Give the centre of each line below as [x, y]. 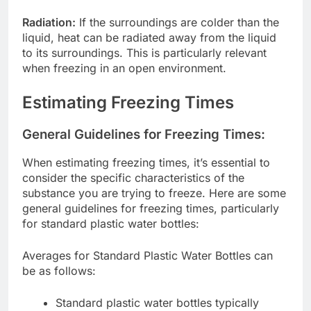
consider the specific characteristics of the [133, 178]
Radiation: [49, 22]
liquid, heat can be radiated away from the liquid [149, 37]
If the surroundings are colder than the [177, 22]
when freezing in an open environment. [124, 68]
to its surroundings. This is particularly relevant [144, 52]
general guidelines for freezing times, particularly [151, 209]
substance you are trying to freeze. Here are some [154, 193]
